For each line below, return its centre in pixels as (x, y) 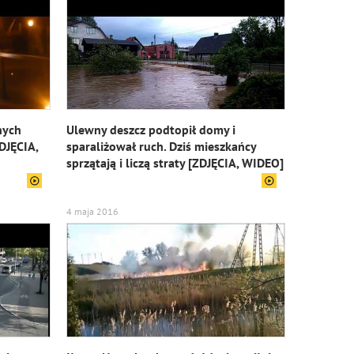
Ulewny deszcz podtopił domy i (151, 130)
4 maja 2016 (92, 211)
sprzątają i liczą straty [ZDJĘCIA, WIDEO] (175, 163)
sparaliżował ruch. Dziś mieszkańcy (161, 146)
